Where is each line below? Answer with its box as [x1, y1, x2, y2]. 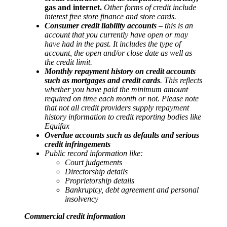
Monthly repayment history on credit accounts [45, 66, 196, 75]
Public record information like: [45, 148, 143, 158]
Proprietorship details [65, 176, 134, 185]
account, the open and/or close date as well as [45, 48, 192, 57]
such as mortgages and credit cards [45, 75, 160, 85]
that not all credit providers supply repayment [45, 103, 189, 112]
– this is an [157, 21, 193, 30]
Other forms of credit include [102, 3, 196, 12]
